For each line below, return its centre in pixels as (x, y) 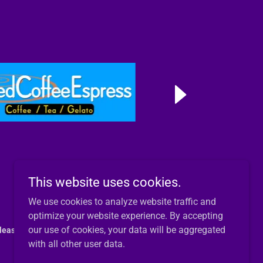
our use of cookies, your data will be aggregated (127, 230)
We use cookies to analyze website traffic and (122, 202)
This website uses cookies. (105, 182)
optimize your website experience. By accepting (126, 216)
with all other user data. (77, 244)
